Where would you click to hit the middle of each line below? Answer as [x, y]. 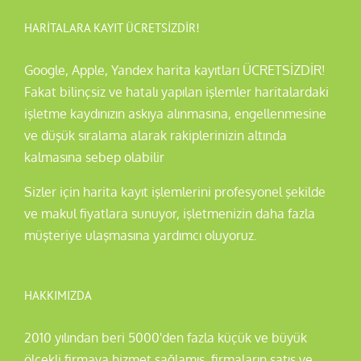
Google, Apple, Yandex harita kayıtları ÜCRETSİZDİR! [175, 70]
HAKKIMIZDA [58, 295]
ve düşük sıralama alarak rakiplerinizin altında [156, 135]
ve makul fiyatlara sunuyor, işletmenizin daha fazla [170, 214]
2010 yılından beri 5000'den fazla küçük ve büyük [166, 338]
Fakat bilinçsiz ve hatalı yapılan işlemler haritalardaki [176, 92]
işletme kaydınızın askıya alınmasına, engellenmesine [175, 114]
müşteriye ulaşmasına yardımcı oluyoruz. [141, 235]
